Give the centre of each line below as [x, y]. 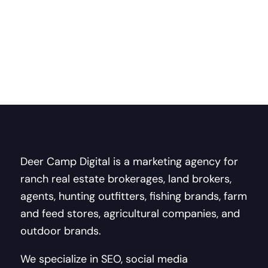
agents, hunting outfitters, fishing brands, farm [134, 196]
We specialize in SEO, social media [104, 259]
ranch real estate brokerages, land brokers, [126, 179]
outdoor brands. [61, 231]
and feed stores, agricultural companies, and [130, 213]
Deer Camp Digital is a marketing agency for [130, 161]
